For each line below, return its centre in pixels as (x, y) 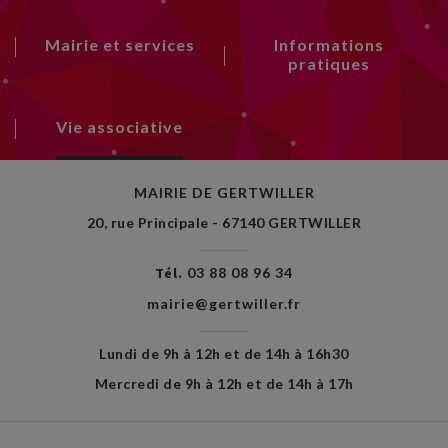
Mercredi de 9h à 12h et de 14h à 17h (224, 383)
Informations (328, 44)
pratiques (328, 63)
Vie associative (119, 126)
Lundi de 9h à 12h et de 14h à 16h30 (224, 353)
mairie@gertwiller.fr (224, 303)
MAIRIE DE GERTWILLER (224, 192)
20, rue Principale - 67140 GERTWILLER (224, 222)
